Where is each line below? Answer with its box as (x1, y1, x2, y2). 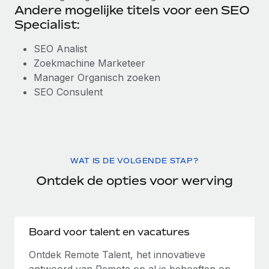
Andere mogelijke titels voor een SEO (14, 2, 250, 17)
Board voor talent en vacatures (29, 226, 190, 238)
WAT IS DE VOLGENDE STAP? (70, 156, 199, 165)
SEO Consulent (34, 86, 103, 98)
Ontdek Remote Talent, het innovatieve (29, 249, 205, 261)
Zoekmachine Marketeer (34, 57, 145, 69)
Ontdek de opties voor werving (36, 173, 233, 188)
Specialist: (14, 17, 80, 32)
